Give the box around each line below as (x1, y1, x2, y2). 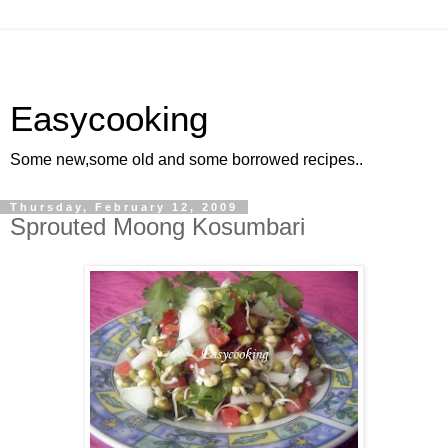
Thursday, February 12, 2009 (10, 201, 238, 213)
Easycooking (10, 100, 208, 138)
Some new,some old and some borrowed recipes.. (10, 151, 363, 168)
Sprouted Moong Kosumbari (10, 213, 305, 240)
